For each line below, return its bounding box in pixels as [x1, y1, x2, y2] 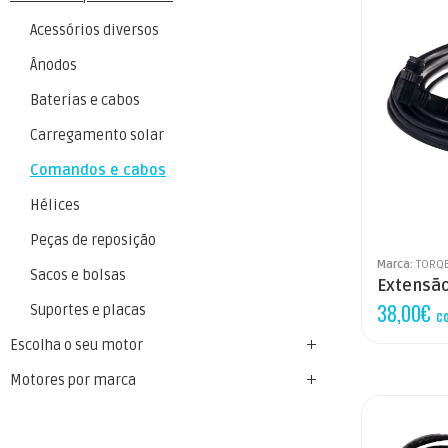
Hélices [30, 196, 80, 214]
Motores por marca [10, 371, 136, 389]
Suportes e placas [30, 301, 146, 319]
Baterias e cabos [30, 91, 140, 109]
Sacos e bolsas [30, 266, 126, 284]
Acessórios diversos [30, 21, 159, 39]
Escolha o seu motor [10, 336, 143, 354]
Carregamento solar [30, 126, 164, 144]
